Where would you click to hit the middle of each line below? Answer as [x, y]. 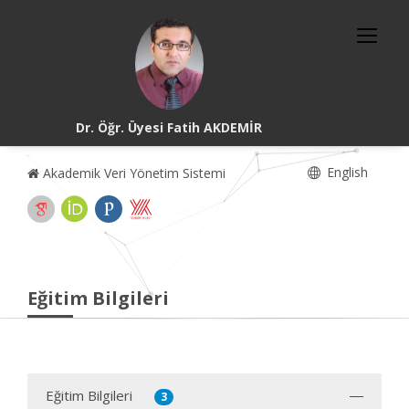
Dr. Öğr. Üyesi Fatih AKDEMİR [169, 127]
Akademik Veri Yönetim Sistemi [132, 173]
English [346, 172]
